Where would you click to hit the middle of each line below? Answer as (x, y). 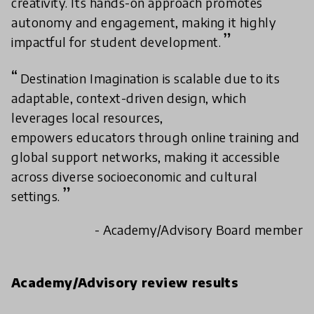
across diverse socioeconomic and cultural (135, 177)
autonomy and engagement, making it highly (144, 22)
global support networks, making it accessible (146, 157)
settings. (36, 196)
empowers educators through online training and (156, 137)
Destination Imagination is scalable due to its (150, 78)
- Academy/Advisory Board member (198, 230)
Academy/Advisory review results (125, 282)
